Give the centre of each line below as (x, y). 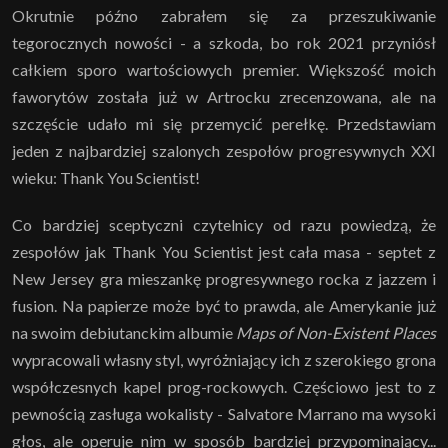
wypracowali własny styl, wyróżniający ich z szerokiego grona (224, 359)
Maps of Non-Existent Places (336, 332)
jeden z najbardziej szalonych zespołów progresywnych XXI (224, 150)
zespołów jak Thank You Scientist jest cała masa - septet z (224, 251)
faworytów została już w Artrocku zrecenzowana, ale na (224, 96)
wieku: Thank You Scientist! (106, 177)
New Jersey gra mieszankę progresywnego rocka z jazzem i (224, 278)
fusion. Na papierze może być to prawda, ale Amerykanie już (224, 305)
